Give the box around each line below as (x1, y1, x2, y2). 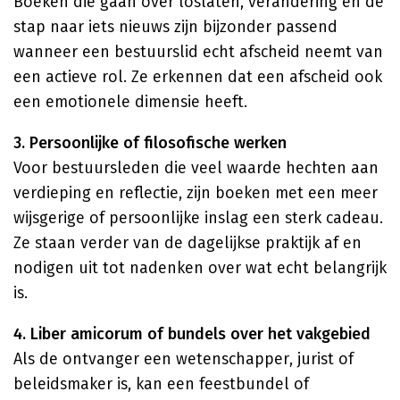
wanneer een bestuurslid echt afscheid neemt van (13, 42, 383, 62)
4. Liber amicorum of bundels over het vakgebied (13, 324, 371, 344)
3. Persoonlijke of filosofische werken (13, 133, 287, 153)
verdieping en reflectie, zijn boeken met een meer (13, 183, 378, 203)
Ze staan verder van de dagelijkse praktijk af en (13, 233, 362, 253)
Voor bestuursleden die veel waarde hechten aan (13, 158, 379, 178)
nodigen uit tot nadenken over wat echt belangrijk (13, 258, 387, 278)
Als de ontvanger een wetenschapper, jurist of (13, 349, 354, 369)
